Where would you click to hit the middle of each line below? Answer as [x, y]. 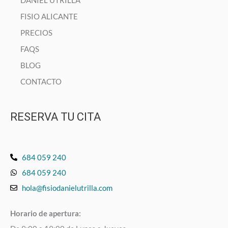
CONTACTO [41, 81]
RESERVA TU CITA [55, 117]
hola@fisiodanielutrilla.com [67, 188]
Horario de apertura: [46, 213]
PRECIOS [36, 32]
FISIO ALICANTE [49, 16]
